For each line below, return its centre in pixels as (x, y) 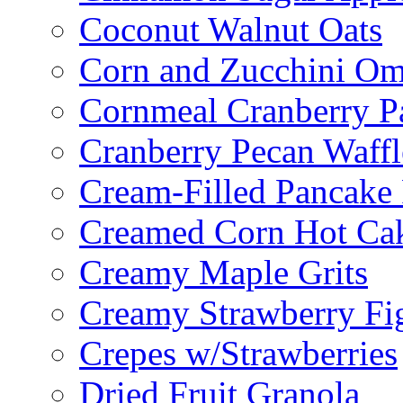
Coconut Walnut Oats (231, 30)
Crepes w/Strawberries (238, 354)
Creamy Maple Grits (224, 273)
